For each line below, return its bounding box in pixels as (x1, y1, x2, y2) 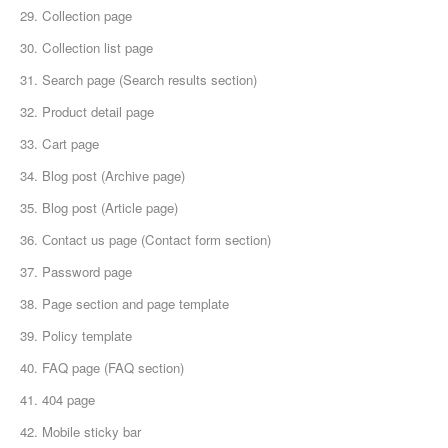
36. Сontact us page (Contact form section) (20, 230, 271, 250)
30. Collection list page (20, 38, 153, 58)
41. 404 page (20, 390, 95, 410)
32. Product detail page (20, 102, 154, 122)
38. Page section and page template (20, 294, 229, 314)
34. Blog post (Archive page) (20, 166, 185, 186)
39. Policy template (20, 326, 132, 346)
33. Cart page (20, 134, 99, 154)
